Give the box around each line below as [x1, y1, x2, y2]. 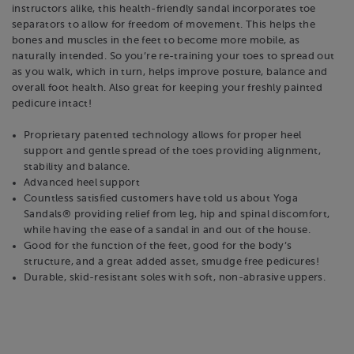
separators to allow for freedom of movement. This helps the [12, 19, 316, 31]
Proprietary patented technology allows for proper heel [24, 130, 302, 141]
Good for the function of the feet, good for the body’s [24, 240, 292, 252]
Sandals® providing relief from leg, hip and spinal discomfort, [24, 209, 330, 220]
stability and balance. [24, 161, 130, 173]
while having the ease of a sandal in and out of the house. [24, 224, 311, 236]
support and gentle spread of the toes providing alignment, [24, 145, 321, 157]
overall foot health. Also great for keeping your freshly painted [12, 82, 323, 94]
